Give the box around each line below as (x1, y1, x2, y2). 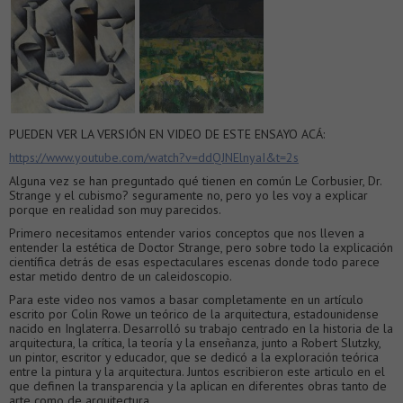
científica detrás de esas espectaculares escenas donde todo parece (9, 253, 380, 270)
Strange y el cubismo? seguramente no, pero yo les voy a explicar (9, 186, 368, 203)
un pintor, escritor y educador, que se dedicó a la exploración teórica (9, 348, 379, 365)
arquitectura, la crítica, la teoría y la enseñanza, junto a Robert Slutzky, (9, 334, 381, 351)
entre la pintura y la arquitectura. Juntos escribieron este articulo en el (9, 363, 385, 380)
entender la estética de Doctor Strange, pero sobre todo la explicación (9, 238, 393, 255)
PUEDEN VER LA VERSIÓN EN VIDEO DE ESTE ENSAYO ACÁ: (9, 125, 325, 142)
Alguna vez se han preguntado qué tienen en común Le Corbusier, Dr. (9, 172, 381, 189)
